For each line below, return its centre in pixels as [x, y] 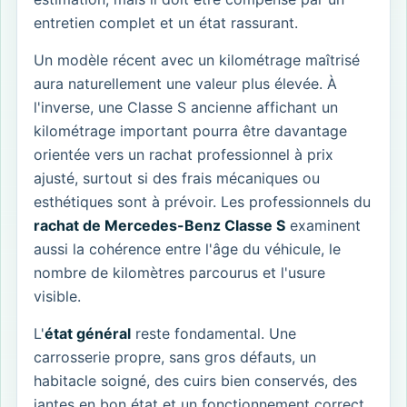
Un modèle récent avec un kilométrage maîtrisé [197, 60]
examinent [323, 226]
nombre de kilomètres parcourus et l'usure [179, 273]
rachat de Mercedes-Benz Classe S [159, 226]
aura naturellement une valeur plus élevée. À [185, 84]
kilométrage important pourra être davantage [190, 131]
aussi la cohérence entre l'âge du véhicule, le [187, 249]
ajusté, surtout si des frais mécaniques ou [177, 179]
